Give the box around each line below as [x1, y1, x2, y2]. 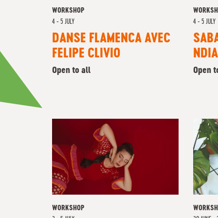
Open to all [52, 66, 91, 75]
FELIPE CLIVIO [52, 48, 121, 60]
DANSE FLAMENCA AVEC [52, 33, 170, 45]
